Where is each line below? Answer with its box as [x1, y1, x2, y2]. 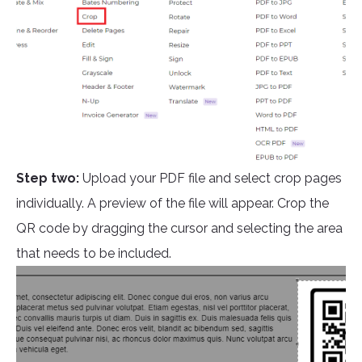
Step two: [16, 170, 79, 187]
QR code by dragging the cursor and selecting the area [16, 221, 343, 237]
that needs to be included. [16, 246, 171, 262]
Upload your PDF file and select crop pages [79, 170, 342, 187]
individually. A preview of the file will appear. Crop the [16, 196, 329, 212]
